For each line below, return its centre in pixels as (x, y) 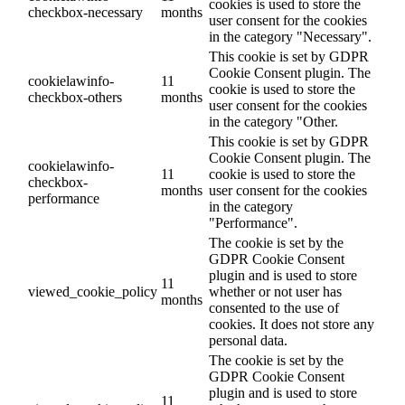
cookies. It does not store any (292, 325)
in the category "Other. (273, 122)
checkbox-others (75, 98)
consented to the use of (274, 308)
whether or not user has (275, 292)
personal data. (248, 341)
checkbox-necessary (85, 13)
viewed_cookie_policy (93, 292)
